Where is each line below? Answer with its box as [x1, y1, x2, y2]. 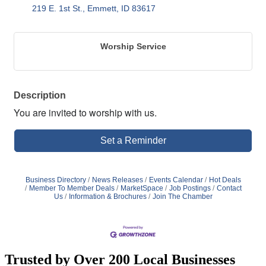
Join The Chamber [152, 192, 213, 201]
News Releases [91, 175, 143, 184]
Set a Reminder [100, 135, 166, 145]
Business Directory [25, 175, 86, 184]
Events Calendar [148, 175, 203, 184]
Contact [216, 183, 242, 192]
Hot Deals [208, 175, 241, 184]
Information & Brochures [68, 192, 147, 201]
